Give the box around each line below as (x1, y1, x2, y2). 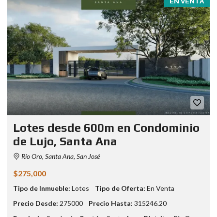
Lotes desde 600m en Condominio (13, 121, 200, 135)
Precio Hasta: (89, 199, 133, 208)
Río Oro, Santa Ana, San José (20, 152, 100, 161)
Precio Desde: (13, 199, 58, 208)
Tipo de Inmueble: (13, 184, 70, 193)
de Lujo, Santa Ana (13, 135, 117, 148)
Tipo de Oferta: (95, 184, 145, 193)
